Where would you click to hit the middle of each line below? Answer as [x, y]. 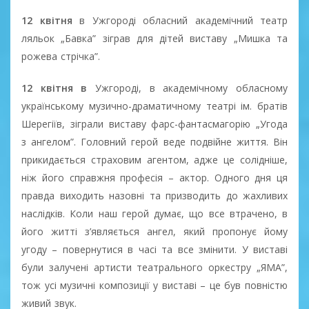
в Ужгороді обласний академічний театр [183, 20]
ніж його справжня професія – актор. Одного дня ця [154, 177]
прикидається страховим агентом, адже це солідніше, [154, 159]
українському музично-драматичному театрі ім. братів [154, 106]
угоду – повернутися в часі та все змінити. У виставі [154, 249]
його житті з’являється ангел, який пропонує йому [154, 231]
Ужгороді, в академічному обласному [188, 88]
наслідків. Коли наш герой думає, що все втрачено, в [154, 213]
